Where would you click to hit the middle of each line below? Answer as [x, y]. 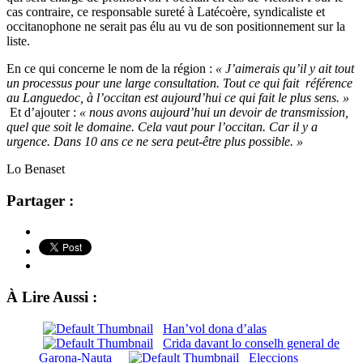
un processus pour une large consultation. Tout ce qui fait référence [179, 83]
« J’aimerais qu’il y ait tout [285, 68]
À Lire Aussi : [52, 297]
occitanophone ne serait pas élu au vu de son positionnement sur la [176, 26]
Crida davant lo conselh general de [251, 343]
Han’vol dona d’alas [215, 328]
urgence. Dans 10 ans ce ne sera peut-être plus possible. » [155, 141]
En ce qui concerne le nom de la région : [111, 68]
